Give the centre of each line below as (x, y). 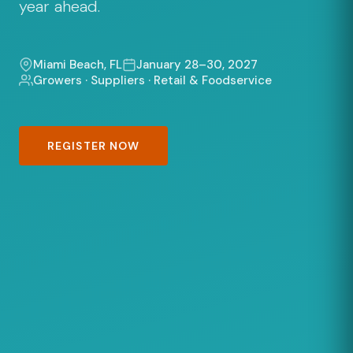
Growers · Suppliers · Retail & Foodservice (152, 81)
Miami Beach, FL (78, 65)
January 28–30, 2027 (197, 65)
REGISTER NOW (94, 146)
